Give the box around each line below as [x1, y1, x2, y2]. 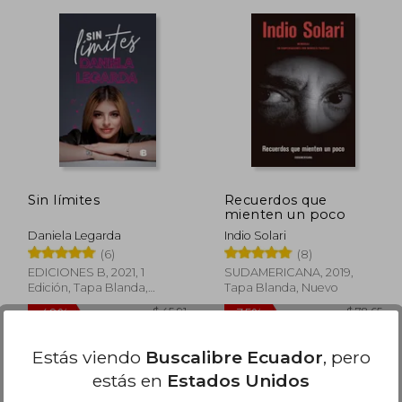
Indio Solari [223, 228, 286, 242]
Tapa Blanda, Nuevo [223, 280, 338, 294]
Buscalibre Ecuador [144, 345, 323, 368]
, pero [322, 345, 371, 368]
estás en [92, 369, 167, 391]
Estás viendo [31, 345, 145, 368]
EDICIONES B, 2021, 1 [28, 265, 145, 279]
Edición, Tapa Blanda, [28, 280, 149, 294]
